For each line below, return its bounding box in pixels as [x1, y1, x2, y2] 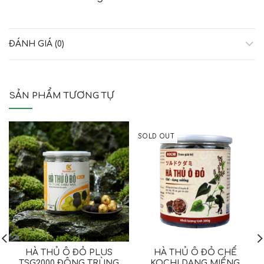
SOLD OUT [138, 133, 175, 140]
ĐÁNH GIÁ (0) [9, 39, 64, 48]
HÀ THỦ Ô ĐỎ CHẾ [153, 247, 237, 257]
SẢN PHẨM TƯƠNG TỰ [9, 90, 114, 101]
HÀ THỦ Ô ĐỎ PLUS [25, 247, 113, 257]
